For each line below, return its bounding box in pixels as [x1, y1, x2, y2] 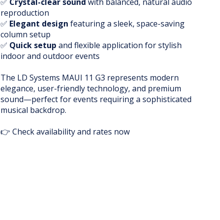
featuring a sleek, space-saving [68, 18, 185, 29]
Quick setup [9, 40, 56, 51]
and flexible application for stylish [56, 40, 182, 51]
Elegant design [9, 18, 68, 29]
